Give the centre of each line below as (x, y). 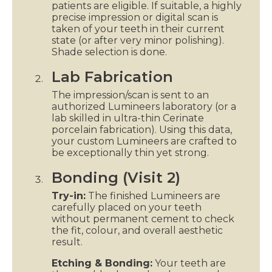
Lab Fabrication (112, 76)
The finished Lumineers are (153, 195)
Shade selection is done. (109, 52)
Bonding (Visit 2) (116, 177)
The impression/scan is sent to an (130, 95)
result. (67, 242)
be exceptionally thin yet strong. (130, 152)
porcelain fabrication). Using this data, (142, 129)
